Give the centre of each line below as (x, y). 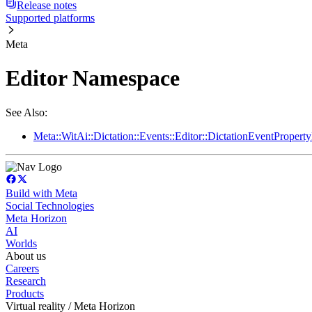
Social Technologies (50, 205)
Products (25, 293)
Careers (22, 268)
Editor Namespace (93, 78)
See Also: (26, 112)
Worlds (21, 243)
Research (26, 281)
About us (26, 256)
